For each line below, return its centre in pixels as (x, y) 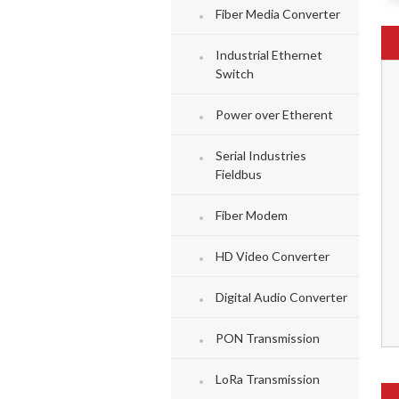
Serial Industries (261, 155)
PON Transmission (268, 338)
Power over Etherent (274, 114)
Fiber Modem (252, 215)
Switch (235, 73)
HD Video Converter (273, 256)
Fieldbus (239, 174)
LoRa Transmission (268, 379)
